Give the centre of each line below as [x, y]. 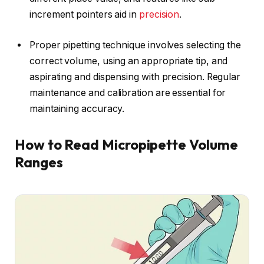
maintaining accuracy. [77, 108]
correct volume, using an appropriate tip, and [129, 61]
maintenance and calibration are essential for [128, 93]
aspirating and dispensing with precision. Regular [135, 77]
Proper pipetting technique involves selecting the [136, 45]
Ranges [39, 162]
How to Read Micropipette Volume [126, 145]
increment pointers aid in [84, 15]
